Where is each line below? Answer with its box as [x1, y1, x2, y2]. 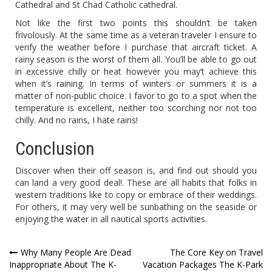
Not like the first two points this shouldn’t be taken [15, 17, 257, 29]
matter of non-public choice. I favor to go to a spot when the [15, 90, 257, 102]
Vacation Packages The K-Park [143, 259, 263, 271]
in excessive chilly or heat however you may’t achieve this [15, 66, 257, 78]
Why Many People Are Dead [21, 246, 131, 259]
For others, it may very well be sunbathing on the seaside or [15, 201, 257, 213]
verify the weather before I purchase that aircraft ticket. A [15, 41, 257, 53]
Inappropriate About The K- [9, 259, 117, 271]
